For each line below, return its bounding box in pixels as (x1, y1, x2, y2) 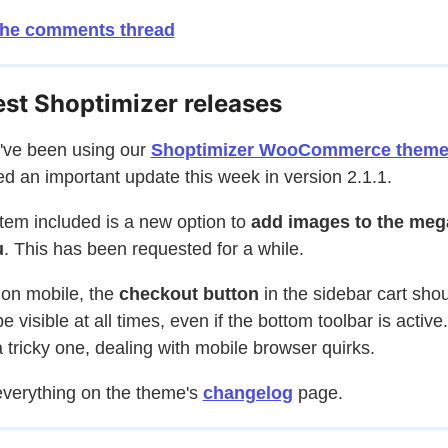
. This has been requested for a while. (3, 239, 304, 259)
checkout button (118, 284, 259, 304)
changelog (202, 383, 293, 403)
